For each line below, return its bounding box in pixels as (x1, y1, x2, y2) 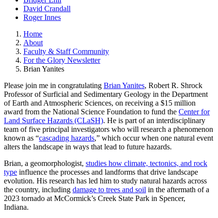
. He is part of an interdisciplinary (103, 116, 205, 125)
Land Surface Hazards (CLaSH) (4, 116, 103, 125)
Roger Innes (23, 13, 61, 21)
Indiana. (4, 202, 33, 211)
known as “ (4, 133, 39, 142)
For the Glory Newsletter (23, 55, 100, 64)
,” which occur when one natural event (94, 133, 213, 142)
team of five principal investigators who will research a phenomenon (4, 125, 213, 133)
